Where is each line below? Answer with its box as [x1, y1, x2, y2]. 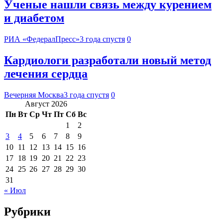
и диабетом [4, 11, 64, 25]
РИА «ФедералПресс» [4, 35, 80, 44]
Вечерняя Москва [4, 90, 64, 99]
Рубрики [4, 205, 51, 218]
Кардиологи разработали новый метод [4, 53, 211, 67]
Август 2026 [25, 99, 67, 108]
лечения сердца [4, 67, 88, 80]
